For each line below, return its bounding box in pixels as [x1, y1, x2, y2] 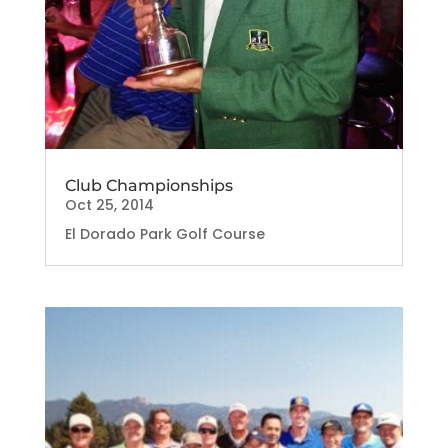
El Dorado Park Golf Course [64, 224, 265, 245]
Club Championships [64, 176, 233, 196]
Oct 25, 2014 [64, 195, 154, 216]
